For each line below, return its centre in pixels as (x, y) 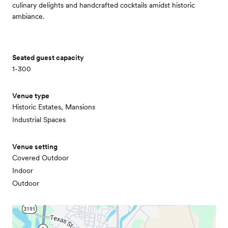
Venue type (31, 96)
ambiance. (28, 17)
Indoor (23, 171)
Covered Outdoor (40, 158)
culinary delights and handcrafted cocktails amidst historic (104, 5)
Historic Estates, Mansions (54, 107)
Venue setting (35, 147)
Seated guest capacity (48, 58)
